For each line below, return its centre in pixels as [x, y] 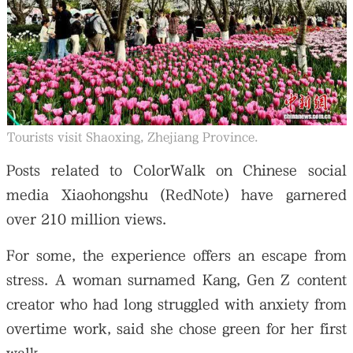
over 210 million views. [87, 219]
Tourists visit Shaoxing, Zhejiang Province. [132, 137]
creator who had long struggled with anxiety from [176, 304]
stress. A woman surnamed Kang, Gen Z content [176, 280]
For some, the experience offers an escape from [176, 255]
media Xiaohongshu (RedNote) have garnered [176, 195]
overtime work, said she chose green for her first [176, 329]
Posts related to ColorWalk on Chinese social [176, 170]
